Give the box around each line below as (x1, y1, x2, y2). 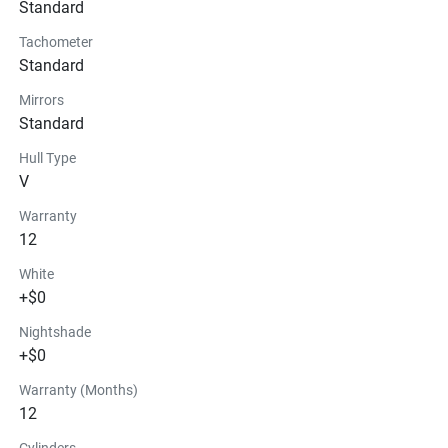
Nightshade (19, 323, 91, 340)
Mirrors (19, 91, 64, 108)
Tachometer (19, 33, 93, 50)
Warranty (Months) (19, 381, 138, 398)
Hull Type (19, 149, 76, 166)
